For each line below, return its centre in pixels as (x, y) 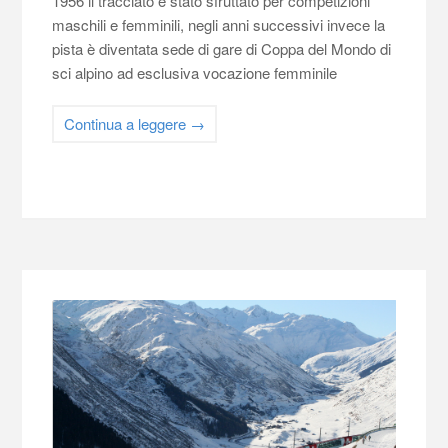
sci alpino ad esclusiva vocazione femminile (195, 72)
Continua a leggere (127, 123)
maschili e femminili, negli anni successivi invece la (219, 24)
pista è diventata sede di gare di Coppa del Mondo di (222, 48)
